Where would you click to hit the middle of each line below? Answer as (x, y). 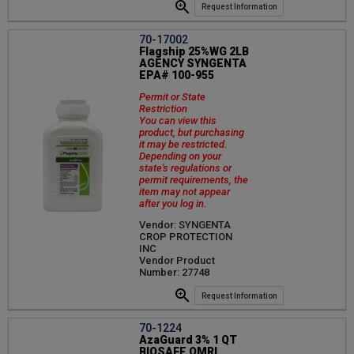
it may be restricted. (183, 144)
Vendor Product (177, 260)
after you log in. (173, 203)
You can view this (178, 120)
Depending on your (180, 156)
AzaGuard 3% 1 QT (188, 340)
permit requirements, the (194, 179)
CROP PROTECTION (186, 236)
